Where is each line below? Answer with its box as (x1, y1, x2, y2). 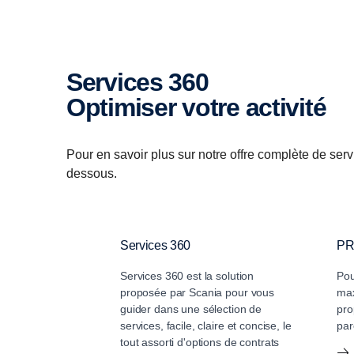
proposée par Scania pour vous (120, 286, 274, 299)
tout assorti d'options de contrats (120, 336, 280, 349)
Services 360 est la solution (120, 269, 254, 283)
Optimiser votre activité (85, 93, 326, 122)
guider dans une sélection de (120, 303, 262, 316)
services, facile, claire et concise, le (120, 319, 292, 333)
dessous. (66, 167, 120, 181)
